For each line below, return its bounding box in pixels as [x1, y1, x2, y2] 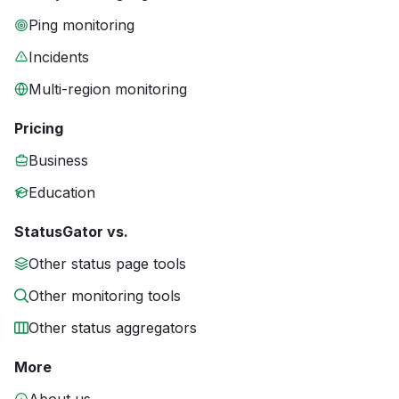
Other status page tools [28, 255, 186, 273]
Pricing [14, 119, 63, 138]
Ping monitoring [28, 16, 134, 35]
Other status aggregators [28, 319, 197, 338]
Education [28, 183, 95, 202]
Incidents [28, 48, 89, 67]
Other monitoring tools [28, 287, 181, 305]
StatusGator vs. [14, 223, 128, 241]
